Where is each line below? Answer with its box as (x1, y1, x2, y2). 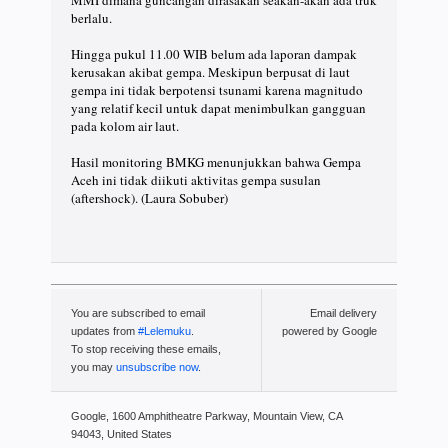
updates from (71, 325, 138, 338)
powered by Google (282, 325, 377, 338)
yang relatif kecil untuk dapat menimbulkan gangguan (71, 99, 366, 118)
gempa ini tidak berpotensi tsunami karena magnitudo (71, 81, 363, 100)
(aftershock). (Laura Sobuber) (71, 189, 228, 208)
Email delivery (310, 307, 377, 320)
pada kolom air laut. (71, 117, 179, 136)
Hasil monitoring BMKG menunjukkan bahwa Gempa (71, 153, 361, 172)
